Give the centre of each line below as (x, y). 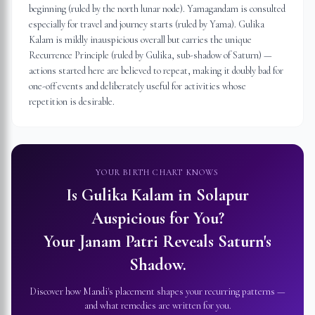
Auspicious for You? (157, 218)
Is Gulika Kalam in (131, 195)
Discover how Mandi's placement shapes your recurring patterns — (157, 291)
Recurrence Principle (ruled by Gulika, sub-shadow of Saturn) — (150, 55)
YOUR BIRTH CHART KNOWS (157, 172)
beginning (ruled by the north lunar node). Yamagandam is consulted (157, 9)
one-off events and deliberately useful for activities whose (137, 86)
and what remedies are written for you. (157, 306)
